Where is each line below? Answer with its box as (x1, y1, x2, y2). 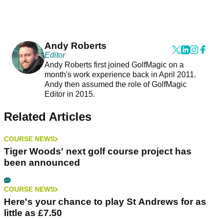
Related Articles (4, 110, 91, 124)
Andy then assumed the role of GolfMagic (44, 80, 187, 89)
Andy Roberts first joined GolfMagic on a (44, 61, 184, 69)
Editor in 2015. (44, 90, 97, 99)
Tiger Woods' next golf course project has (4, 146, 192, 157)
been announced (4, 157, 80, 168)
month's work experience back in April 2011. (44, 70, 196, 79)
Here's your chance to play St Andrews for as (4, 197, 206, 207)
